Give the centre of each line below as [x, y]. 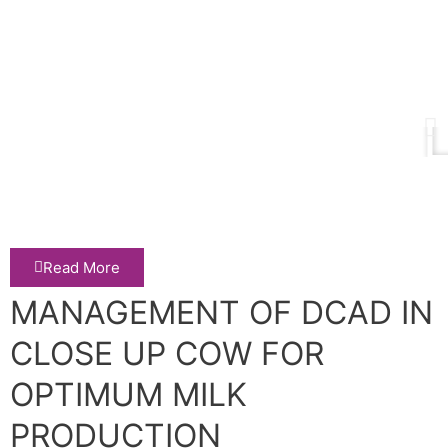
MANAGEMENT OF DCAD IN [221, 312]
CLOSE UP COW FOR [166, 353]
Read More [81, 267]
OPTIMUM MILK [128, 394]
